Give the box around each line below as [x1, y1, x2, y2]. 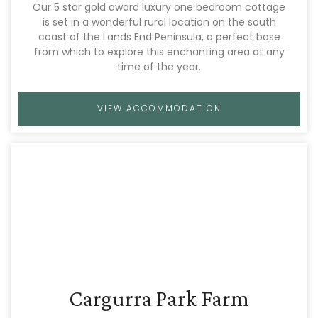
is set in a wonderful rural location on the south [42, 15, 276, 29]
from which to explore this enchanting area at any [33, 45, 285, 59]
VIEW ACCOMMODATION [97, 102, 221, 114]
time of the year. [117, 60, 201, 74]
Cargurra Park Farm [69, 285, 249, 311]
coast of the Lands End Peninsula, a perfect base [38, 30, 280, 44]
